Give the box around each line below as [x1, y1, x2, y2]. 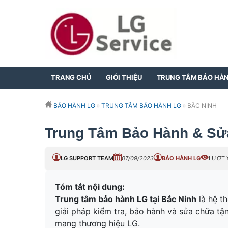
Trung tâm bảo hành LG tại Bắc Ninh [55, 193, 196, 204]
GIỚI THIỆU [105, 73, 142, 81]
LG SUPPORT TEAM [61, 155, 113, 162]
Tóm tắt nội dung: [55, 181, 125, 192]
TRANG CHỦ [51, 73, 91, 81]
